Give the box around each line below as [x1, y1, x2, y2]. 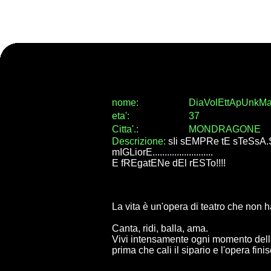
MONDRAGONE [188, 124, 261, 135]
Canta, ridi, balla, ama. [111, 223, 208, 234]
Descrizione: [111, 136, 168, 147]
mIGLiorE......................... [111, 147, 213, 158]
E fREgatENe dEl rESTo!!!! [111, 158, 226, 169]
